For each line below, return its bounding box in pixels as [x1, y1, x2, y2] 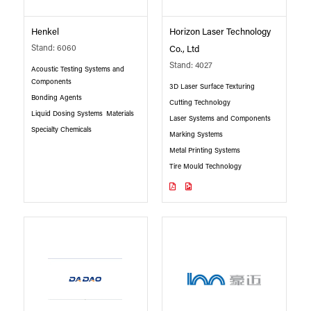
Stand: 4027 [169, 61, 213, 70]
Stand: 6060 [31, 44, 76, 53]
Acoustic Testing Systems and [31, 65, 124, 74]
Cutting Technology [169, 99, 231, 107]
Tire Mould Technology [169, 162, 242, 171]
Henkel [31, 27, 59, 37]
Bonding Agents [31, 94, 82, 102]
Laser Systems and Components [169, 115, 271, 123]
